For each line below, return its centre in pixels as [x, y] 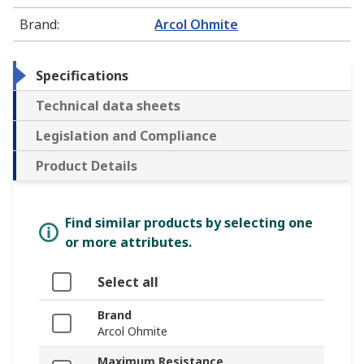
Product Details [87, 166]
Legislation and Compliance [126, 136]
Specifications [82, 76]
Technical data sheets [108, 106]
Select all [128, 282]
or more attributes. [128, 243]
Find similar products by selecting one [189, 223]
